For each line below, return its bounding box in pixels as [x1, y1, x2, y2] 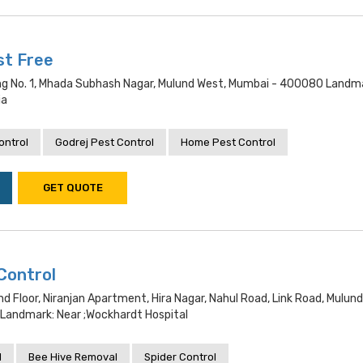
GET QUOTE [42, 181, 103, 194]
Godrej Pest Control [55, 136, 154, 148]
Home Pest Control [181, 136, 275, 148]
